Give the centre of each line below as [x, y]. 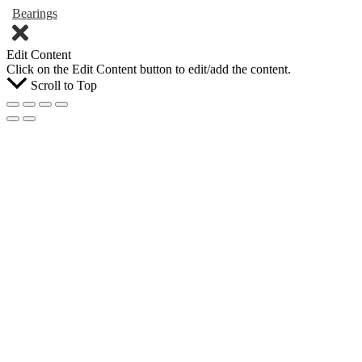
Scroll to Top [64, 86]
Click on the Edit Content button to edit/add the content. [149, 69]
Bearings [35, 13]
